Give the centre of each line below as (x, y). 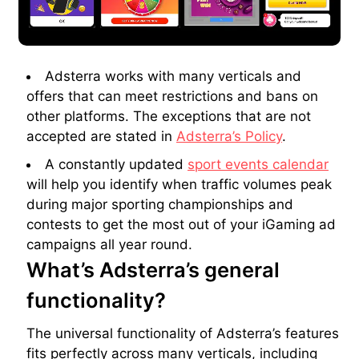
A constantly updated (116, 164)
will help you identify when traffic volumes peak (179, 184)
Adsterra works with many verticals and (173, 76)
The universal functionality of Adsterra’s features (183, 333)
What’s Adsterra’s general (153, 269)
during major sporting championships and (160, 204)
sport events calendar (258, 164)
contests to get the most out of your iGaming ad (181, 224)
